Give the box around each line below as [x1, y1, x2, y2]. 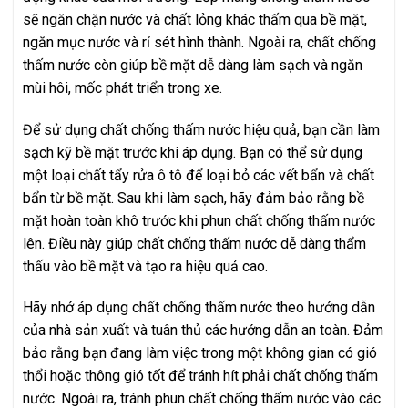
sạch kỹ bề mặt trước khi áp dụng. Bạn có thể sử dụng [23, 143, 362, 161]
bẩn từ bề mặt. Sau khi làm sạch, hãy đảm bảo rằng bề [23, 189, 364, 207]
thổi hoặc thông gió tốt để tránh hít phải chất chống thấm [23, 367, 378, 385]
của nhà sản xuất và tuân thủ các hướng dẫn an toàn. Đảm [23, 321, 383, 340]
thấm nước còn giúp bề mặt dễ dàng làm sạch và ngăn [23, 56, 362, 74]
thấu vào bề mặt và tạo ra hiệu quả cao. [23, 257, 268, 275]
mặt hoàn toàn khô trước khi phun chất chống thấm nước [23, 211, 375, 229]
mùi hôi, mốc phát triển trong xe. [23, 78, 222, 97]
